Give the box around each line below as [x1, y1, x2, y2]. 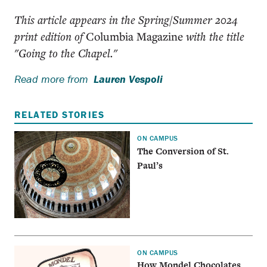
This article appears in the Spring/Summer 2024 [14, 11, 238, 27]
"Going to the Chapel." [14, 45, 117, 60]
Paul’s [137, 159, 163, 172]
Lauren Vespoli [94, 72, 163, 86]
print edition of [14, 28, 86, 44]
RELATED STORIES [14, 108, 104, 120]
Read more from [14, 72, 88, 86]
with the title [183, 28, 244, 44]
